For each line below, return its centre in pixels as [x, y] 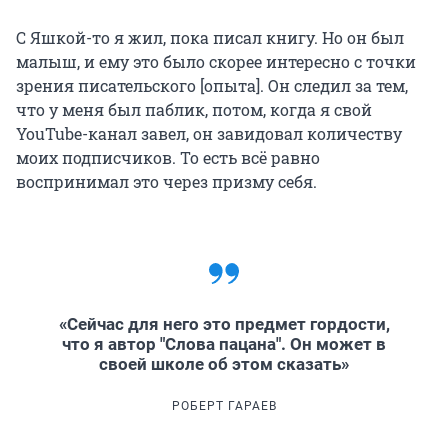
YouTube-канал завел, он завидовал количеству [209, 134]
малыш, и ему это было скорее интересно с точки [216, 62]
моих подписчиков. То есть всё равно [168, 158]
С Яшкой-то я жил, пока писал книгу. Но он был [210, 38]
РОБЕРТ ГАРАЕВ [224, 406]
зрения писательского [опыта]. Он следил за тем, [212, 86]
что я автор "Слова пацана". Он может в [224, 344]
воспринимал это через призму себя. [166, 182]
